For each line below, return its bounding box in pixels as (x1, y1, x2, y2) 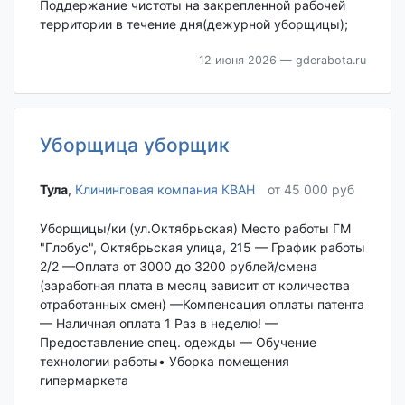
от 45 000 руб (267, 182, 354, 198)
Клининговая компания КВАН (74, 182, 255, 198)
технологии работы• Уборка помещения (39, 353, 289, 370)
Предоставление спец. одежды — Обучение (39, 334, 316, 351)
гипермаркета (39, 372, 128, 389)
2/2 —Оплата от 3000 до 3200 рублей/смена (39, 259, 317, 275)
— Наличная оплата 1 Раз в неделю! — (39, 316, 278, 332)
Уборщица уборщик (39, 133, 230, 156)
